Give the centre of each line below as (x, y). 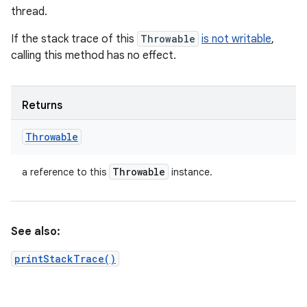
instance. (191, 172)
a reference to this (65, 172)
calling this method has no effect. (94, 56)
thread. (29, 12)
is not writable (236, 39)
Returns (42, 106)
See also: (36, 232)
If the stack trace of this (74, 39)
